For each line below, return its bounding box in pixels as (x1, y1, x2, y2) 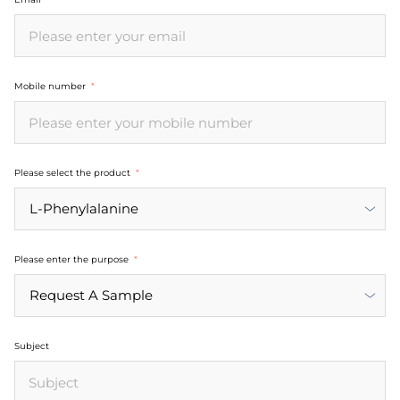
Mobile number (14, 80, 86, 93)
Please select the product (14, 167, 130, 179)
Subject (14, 340, 49, 353)
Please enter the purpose (14, 254, 129, 266)
